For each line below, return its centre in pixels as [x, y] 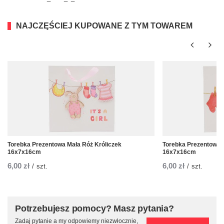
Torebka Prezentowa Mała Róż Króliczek [64, 145]
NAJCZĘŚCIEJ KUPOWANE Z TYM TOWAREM [104, 26]
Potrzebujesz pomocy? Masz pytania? [94, 209]
